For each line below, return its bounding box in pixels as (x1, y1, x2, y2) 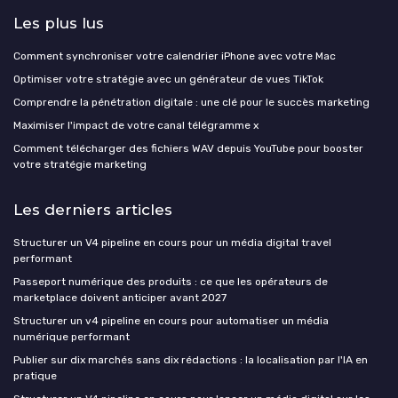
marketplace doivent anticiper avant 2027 (13, 291, 227, 304)
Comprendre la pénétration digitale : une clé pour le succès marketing (13, 95, 370, 108)
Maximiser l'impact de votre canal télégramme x (13, 118, 259, 131)
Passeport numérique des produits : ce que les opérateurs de (13, 275, 328, 288)
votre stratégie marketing (13, 157, 147, 171)
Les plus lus (13, 13, 104, 32)
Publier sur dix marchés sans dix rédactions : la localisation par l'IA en (13, 353, 368, 366)
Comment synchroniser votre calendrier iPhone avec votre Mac (13, 49, 336, 62)
